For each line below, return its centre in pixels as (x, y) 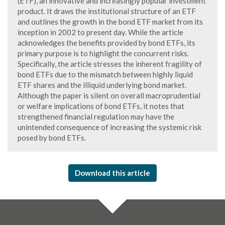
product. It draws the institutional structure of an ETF (107, 11)
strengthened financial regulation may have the (96, 117)
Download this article (113, 173)
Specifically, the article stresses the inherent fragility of (110, 64)
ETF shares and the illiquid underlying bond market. (102, 85)
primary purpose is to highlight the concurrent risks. (103, 53)
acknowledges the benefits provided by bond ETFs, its (106, 43)
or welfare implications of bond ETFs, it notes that (101, 106)
